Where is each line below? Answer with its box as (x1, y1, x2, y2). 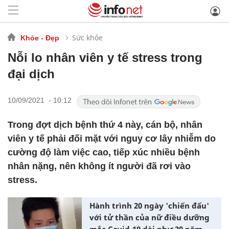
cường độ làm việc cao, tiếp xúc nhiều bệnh (8, 147, 200, 157)
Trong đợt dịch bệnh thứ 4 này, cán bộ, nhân (8, 120, 202, 130)
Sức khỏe (72, 32, 103, 42)
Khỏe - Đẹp (20, 33, 59, 42)
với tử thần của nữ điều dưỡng (89, 212, 210, 222)
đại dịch (8, 67, 55, 81)
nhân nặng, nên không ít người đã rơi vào (8, 161, 191, 171)
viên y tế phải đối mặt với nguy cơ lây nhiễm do (8, 133, 216, 144)
